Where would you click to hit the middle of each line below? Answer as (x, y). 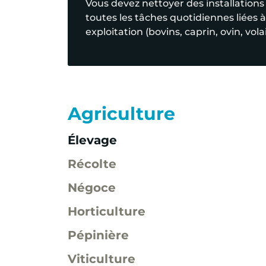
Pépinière (98, 234)
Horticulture (107, 210)
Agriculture (121, 113)
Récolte (92, 163)
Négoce (92, 187)
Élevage (92, 139)
